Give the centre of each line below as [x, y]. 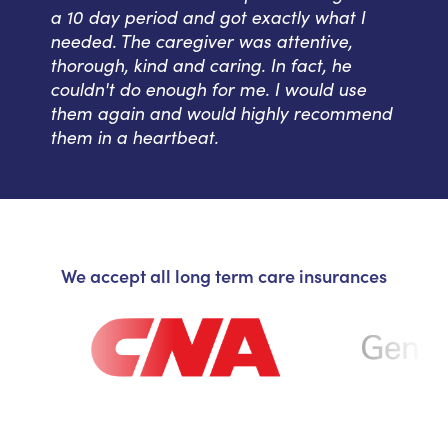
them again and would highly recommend [221, 113]
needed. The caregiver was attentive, [201, 41]
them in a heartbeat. [134, 137]
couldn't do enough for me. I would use [208, 89]
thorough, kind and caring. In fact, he [200, 65]
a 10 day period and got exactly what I [207, 17]
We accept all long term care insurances [224, 276]
